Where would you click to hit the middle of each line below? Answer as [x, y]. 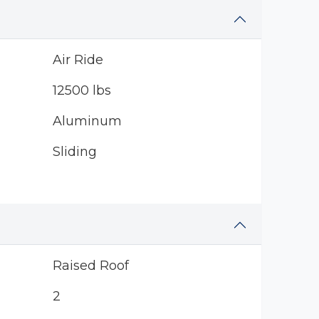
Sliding [74, 152]
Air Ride [78, 60]
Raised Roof [90, 266]
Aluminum [87, 121]
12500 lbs [82, 90]
